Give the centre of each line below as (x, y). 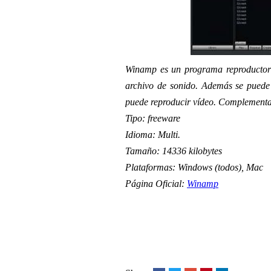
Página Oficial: (156, 184)
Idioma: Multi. (153, 135)
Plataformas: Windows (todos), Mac (194, 167)
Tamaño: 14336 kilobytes (174, 151)
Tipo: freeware (153, 118)
